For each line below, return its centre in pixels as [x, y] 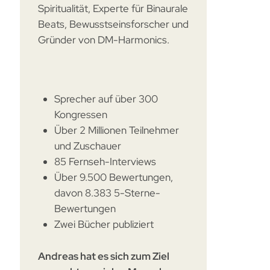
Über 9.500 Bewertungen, [114, 177]
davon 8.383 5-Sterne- [108, 193]
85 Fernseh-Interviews [105, 161]
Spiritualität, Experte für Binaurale [113, 8]
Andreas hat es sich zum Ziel [104, 256]
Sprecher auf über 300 [106, 99]
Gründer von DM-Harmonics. [104, 39]
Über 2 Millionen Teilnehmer [117, 130]
